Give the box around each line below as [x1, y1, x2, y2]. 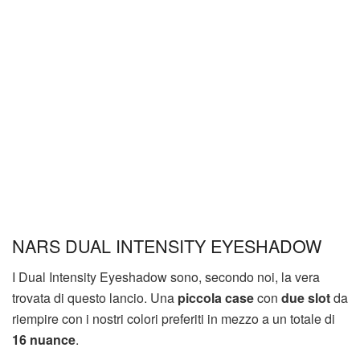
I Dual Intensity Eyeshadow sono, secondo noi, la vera [12, 268, 320, 287]
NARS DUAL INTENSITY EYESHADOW [12, 233, 321, 259]
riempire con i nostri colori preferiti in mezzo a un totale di [12, 309, 335, 329]
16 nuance [12, 330, 76, 350]
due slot [281, 288, 330, 308]
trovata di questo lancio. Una [12, 288, 178, 308]
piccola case [178, 288, 254, 308]
